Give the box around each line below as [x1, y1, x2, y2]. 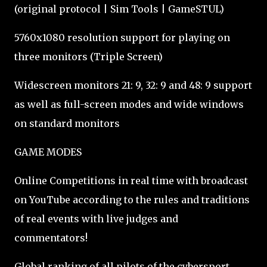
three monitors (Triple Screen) [14, 51, 163, 63]
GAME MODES [14, 146, 82, 158]
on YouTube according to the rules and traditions [14, 194, 250, 206]
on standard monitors [14, 117, 120, 129]
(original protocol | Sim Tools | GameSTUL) [14, 3, 224, 15]
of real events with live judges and [14, 213, 178, 225]
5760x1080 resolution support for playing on [14, 32, 230, 44]
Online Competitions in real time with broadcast [14, 175, 248, 187]
